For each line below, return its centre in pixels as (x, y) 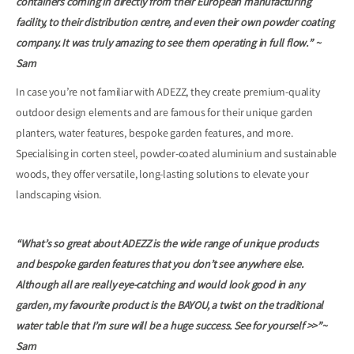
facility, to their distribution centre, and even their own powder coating (175, 24)
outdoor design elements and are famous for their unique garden (164, 114)
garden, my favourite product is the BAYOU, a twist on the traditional (170, 307)
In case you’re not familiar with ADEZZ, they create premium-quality (168, 94)
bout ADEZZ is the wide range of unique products (208, 245)
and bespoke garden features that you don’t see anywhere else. (160, 266)
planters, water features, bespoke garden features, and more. (154, 135)
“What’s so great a (57, 245)
